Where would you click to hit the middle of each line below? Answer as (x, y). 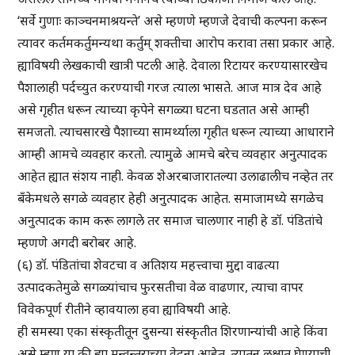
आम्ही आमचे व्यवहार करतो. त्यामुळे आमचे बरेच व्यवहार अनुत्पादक (173, 154)
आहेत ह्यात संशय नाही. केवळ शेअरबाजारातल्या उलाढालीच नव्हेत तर (176, 176)
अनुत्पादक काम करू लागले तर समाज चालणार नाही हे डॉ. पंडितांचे (170, 221)
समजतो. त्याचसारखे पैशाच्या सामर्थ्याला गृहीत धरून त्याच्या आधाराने (176, 132)
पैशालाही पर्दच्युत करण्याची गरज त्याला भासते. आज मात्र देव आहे (170, 88)
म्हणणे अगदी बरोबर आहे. (77, 243)
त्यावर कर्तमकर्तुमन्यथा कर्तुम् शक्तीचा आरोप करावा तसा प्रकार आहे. (176, 43)
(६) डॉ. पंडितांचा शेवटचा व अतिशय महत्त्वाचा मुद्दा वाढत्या (149, 265)
